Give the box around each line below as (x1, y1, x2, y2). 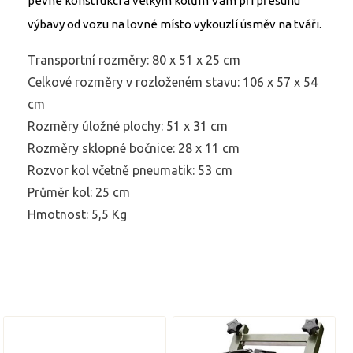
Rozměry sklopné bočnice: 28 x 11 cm (28, 141, 240, 156)
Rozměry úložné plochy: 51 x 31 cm (28, 119, 228, 134)
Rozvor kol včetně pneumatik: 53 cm (28, 163, 232, 178)
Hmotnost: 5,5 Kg (28, 207, 127, 222)
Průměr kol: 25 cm (28, 185, 130, 200)
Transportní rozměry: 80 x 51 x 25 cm (28, 53, 240, 68)
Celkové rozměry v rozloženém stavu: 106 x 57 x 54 (28, 75, 318, 90)
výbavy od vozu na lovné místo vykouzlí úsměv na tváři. (28, 17, 321, 32)
